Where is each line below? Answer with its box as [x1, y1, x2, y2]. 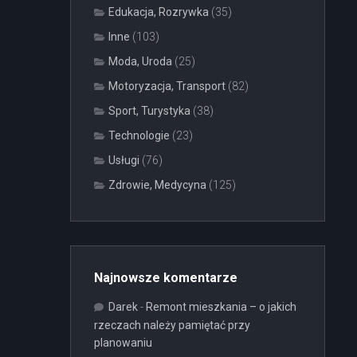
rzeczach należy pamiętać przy [94, 319, 250, 331]
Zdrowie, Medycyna [108, 178, 206, 191]
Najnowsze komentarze [94, 270, 237, 285]
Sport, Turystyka [108, 104, 190, 117]
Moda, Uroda [108, 55, 172, 68]
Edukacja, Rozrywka [108, 6, 209, 18]
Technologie [108, 129, 170, 142]
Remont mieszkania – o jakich [146, 300, 296, 313]
